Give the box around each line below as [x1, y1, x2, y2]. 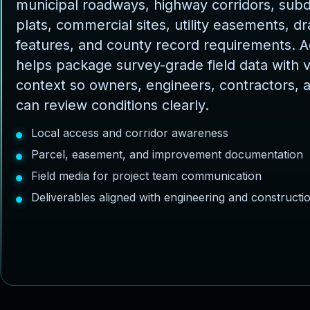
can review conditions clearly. [16, 96, 209, 113]
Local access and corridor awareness [31, 125, 228, 140]
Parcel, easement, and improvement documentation [31, 147, 303, 161]
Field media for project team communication [31, 168, 262, 183]
